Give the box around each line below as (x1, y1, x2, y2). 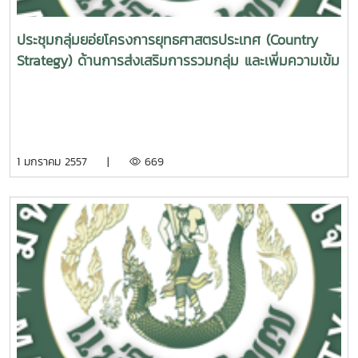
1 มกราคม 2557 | (17, 153, 129, 170)
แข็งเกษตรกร (17, 71, 93, 92)
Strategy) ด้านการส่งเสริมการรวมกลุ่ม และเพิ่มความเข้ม (17, 50, 340, 71)
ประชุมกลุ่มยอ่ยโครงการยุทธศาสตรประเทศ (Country (17, 30, 318, 50)
